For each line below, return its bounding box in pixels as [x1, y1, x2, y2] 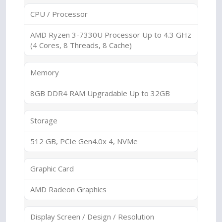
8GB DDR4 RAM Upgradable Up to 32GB [30, 88, 170, 98]
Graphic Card [30, 164, 74, 173]
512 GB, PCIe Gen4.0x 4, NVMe [30, 136, 138, 146]
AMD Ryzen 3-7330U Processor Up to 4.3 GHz [30, 30, 191, 40]
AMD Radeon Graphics [30, 184, 107, 194]
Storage [30, 115, 57, 125]
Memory [30, 67, 59, 77]
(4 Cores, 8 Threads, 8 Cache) [30, 40, 132, 50]
